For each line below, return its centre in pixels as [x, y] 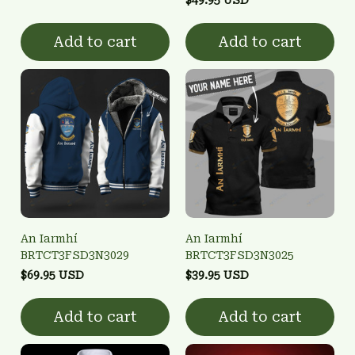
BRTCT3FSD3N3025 [240, 255]
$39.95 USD [217, 275]
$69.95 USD [52, 275]
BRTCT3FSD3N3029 [75, 255]
